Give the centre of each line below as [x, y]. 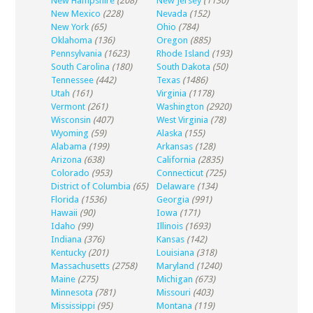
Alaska [169, 133]
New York [70, 27]
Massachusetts [80, 266]
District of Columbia [90, 186]
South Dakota [183, 67]
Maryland [175, 266]
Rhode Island [183, 53]
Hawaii [64, 213]
